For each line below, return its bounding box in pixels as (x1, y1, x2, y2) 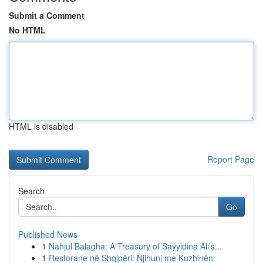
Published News (18, 228, 77, 240)
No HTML (9, 24, 46, 36)
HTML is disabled (9, 120, 73, 132)
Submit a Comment (9, 9, 85, 21)
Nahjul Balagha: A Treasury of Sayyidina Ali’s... (49, 240, 222, 252)
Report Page (207, 153, 254, 165)
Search (18, 185, 45, 197)
